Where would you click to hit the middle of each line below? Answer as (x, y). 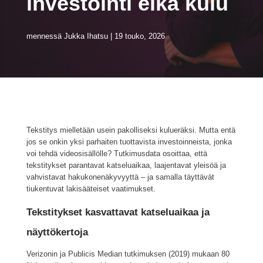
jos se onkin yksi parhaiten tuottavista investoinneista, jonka (129, 142)
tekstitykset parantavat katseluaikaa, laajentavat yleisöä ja (126, 165)
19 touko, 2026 (139, 36)
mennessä (45, 36)
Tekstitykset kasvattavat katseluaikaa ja (118, 213)
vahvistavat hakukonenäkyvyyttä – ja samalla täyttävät (120, 177)
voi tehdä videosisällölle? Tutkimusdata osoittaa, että (117, 154)
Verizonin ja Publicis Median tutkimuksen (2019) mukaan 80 (128, 254)
